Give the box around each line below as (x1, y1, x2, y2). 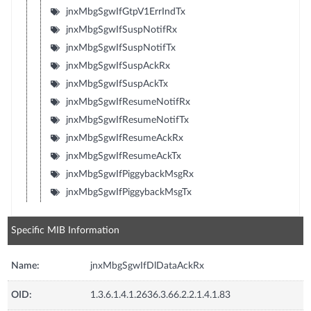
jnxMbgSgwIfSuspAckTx (65, 78, 168, 89)
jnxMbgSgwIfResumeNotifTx (65, 115, 189, 125)
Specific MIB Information (11, 225, 120, 235)
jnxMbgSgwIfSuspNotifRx (65, 24, 177, 35)
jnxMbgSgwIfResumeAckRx (65, 133, 183, 143)
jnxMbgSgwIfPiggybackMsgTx (65, 187, 192, 197)
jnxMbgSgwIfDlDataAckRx (90, 260, 205, 271)
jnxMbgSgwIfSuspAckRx (65, 60, 170, 71)
